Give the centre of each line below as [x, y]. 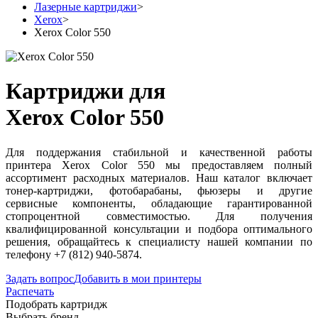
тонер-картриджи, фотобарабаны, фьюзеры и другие [159, 190]
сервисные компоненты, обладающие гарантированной [159, 203]
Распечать [30, 291]
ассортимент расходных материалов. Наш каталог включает [159, 177]
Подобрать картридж [56, 304]
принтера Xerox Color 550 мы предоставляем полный [159, 165]
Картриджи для [86, 91]
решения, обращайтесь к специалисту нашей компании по [159, 241]
